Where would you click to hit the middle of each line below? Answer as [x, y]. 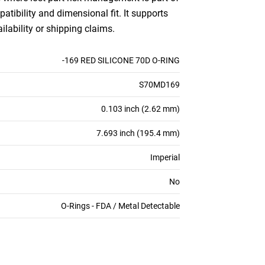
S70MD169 [159, 85]
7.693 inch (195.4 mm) [138, 133]
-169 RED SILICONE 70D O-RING [121, 60]
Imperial [165, 157]
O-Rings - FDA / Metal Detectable [120, 206]
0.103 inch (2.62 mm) [140, 109]
